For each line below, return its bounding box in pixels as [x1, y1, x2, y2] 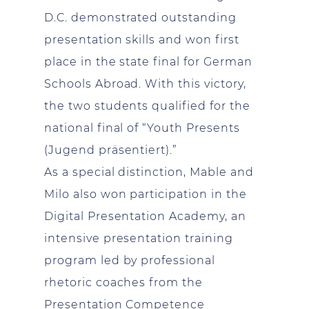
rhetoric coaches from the [44, 276, 203, 289]
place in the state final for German [44, 55, 252, 68]
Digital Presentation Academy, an [44, 210, 246, 223]
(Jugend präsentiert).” [44, 143, 178, 157]
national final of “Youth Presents [44, 121, 240, 134]
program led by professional [44, 254, 215, 267]
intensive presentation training [44, 232, 233, 245]
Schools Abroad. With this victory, [44, 77, 246, 90]
